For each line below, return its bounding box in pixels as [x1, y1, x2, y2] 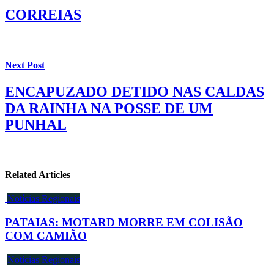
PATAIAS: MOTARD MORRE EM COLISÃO [5, 216, 243, 229]
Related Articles [5, 169, 70, 180]
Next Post [5, 59, 45, 70]
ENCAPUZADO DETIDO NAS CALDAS [5, 83, 264, 100]
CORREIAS [5, 7, 81, 23]
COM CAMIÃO [5, 229, 87, 242]
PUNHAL [5, 116, 67, 133]
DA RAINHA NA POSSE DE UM [5, 100, 213, 116]
